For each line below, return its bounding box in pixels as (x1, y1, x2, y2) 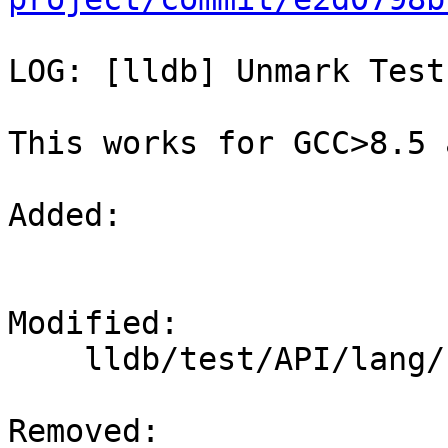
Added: (8, 197, 141, 234)
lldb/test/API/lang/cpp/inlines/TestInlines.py (8, 341, 84, 378)
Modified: (8, 305, 198, 342)
